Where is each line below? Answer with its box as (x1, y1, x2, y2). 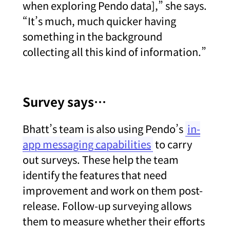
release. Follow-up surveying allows (23, 198, 191, 213)
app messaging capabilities (23, 136, 151, 151)
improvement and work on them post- (23, 182, 203, 198)
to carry (153, 136, 192, 151)
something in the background (23, 28, 162, 44)
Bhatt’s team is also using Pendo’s (23, 121, 185, 136)
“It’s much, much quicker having (23, 13, 176, 28)
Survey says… (23, 92, 106, 110)
